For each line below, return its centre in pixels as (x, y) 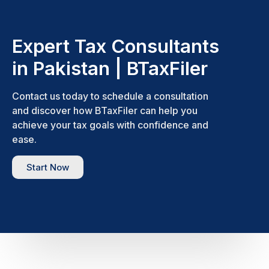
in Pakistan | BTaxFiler (110, 68)
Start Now (48, 168)
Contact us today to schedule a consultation (110, 96)
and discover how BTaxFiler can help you (105, 111)
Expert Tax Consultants (116, 46)
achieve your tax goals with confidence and (110, 125)
